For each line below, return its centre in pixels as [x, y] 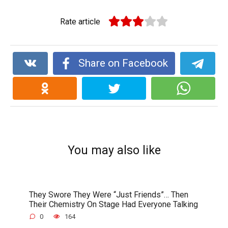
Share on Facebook [123, 63]
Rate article [80, 21]
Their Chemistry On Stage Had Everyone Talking [113, 204]
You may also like [114, 151]
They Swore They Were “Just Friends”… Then [108, 194]
